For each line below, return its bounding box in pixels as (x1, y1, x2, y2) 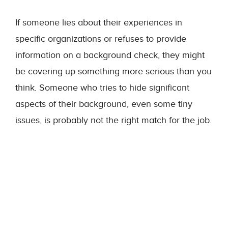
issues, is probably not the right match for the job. (15, 115, 212, 126)
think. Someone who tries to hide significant (15, 82, 189, 93)
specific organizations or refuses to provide (15, 33, 186, 44)
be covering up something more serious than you (15, 66, 212, 77)
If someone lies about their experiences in (15, 17, 182, 28)
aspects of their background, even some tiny (15, 98, 192, 109)
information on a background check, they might (15, 49, 205, 61)
